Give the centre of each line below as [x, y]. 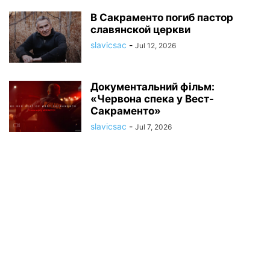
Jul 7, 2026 [153, 127]
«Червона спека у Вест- [152, 99]
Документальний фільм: [152, 87]
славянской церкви [140, 30]
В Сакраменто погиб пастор [162, 18]
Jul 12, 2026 [155, 46]
